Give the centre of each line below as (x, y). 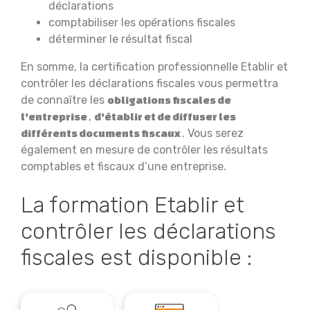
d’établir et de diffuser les (165, 117)
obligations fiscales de (169, 100)
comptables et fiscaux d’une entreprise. (124, 166)
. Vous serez (213, 133)
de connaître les (64, 100)
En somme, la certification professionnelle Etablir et (154, 67)
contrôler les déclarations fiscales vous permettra (149, 83)
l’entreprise (55, 117)
